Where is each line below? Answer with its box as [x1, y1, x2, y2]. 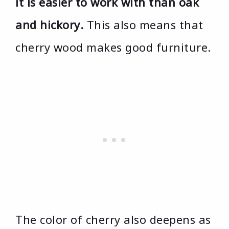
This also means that [83, 17, 203, 33]
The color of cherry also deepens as [15, 212, 211, 227]
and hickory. [15, 17, 83, 33]
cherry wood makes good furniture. [15, 39, 211, 55]
